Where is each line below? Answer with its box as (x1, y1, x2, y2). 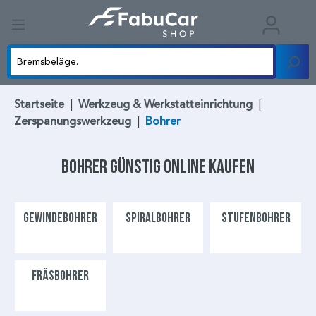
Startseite (14, 97, 64, 112)
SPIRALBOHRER (125, 210, 190, 225)
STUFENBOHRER (221, 210, 291, 225)
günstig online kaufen (110, 156, 255, 177)
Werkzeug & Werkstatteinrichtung (78, 97, 253, 112)
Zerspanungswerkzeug (14, 114, 131, 129)
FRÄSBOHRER (31, 268, 89, 283)
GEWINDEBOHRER (23, 210, 97, 225)
